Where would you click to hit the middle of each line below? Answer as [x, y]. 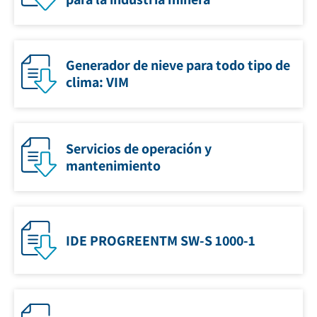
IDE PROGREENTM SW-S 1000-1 [161, 240]
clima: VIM [97, 82]
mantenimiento [113, 166]
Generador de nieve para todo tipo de [178, 65]
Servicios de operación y [139, 149]
